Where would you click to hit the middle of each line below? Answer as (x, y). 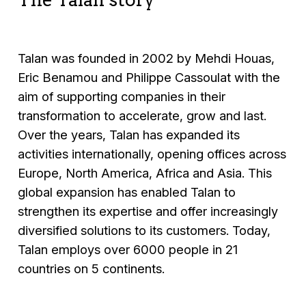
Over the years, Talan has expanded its (129, 134)
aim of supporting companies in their (122, 96)
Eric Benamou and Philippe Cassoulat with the (149, 77)
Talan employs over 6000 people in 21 (128, 249)
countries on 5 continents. (92, 268)
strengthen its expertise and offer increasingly (148, 211)
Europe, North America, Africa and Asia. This (145, 172)
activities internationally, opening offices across (152, 153)
